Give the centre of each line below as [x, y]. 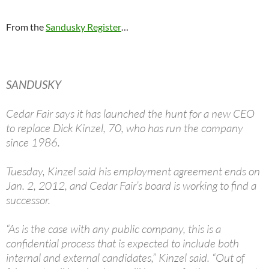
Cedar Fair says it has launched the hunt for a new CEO [130, 114]
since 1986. [33, 143]
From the [26, 27]
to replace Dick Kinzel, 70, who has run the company [125, 128]
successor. [28, 200]
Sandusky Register [83, 27]
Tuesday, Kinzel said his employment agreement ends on [133, 171]
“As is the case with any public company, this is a [113, 229]
